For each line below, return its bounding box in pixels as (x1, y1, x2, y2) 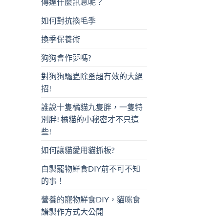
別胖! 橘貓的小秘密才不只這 (41, 114, 139, 124)
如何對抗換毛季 (41, 16, 96, 25)
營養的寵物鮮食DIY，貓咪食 (41, 195, 140, 204)
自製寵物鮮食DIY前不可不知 (41, 164, 140, 174)
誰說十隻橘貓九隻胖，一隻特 (41, 102, 143, 112)
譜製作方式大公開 (41, 207, 104, 217)
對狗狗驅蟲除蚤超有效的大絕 (41, 71, 143, 81)
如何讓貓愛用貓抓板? (41, 145, 114, 155)
